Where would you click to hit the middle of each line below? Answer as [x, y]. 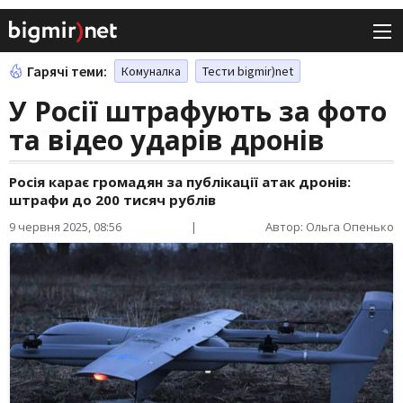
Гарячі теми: [67, 72]
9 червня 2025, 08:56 [65, 227]
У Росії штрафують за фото [198, 112]
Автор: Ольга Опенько [330, 227]
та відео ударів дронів [167, 140]
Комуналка [151, 72]
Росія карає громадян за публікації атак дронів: [180, 182]
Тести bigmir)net [248, 72]
